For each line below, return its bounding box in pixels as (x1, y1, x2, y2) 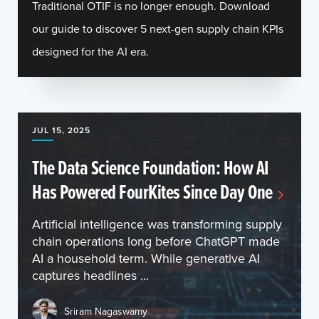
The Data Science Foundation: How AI (32, 153, 268, 182)
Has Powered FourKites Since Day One (32, 177, 273, 206)
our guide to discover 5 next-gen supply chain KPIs (32, 21, 283, 36)
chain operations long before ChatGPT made (32, 232, 280, 250)
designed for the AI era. (32, 43, 149, 59)
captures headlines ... (32, 266, 149, 284)
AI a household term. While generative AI (32, 249, 260, 267)
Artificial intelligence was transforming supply (32, 215, 282, 233)
